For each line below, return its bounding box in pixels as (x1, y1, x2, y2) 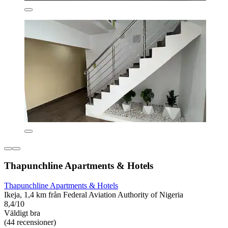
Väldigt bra (4, 208, 40, 217)
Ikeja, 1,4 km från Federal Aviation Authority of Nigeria (4, 190, 183, 199)
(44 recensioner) (4, 217, 56, 226)
